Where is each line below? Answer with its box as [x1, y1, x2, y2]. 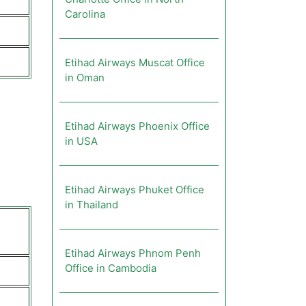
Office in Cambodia [65, 262, 156, 275]
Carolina [65, 8, 105, 20]
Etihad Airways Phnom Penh [65, 247, 201, 260]
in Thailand [65, 198, 118, 211]
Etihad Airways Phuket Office [65, 183, 204, 196]
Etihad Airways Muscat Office [65, 56, 205, 69]
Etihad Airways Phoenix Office [65, 120, 210, 133]
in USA [65, 135, 98, 148]
